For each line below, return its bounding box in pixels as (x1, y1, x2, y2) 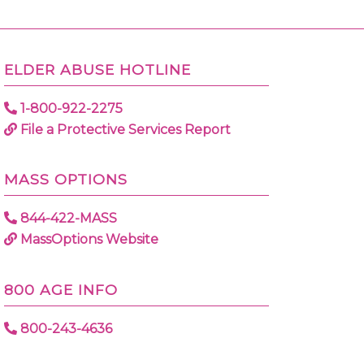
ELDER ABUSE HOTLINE (4, 60, 192, 78)
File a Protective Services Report (17, 121, 232, 137)
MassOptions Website (17, 232, 159, 248)
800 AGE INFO (4, 280, 119, 298)
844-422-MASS (17, 210, 118, 227)
